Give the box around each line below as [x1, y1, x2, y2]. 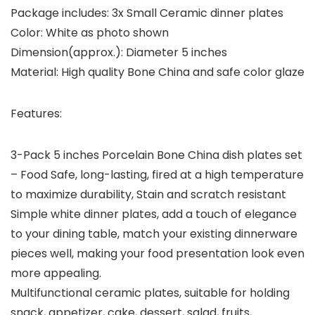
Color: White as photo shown [11, 25, 169, 41]
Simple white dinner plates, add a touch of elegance [11, 206, 297, 223]
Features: [11, 105, 62, 122]
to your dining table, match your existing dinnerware [11, 226, 297, 243]
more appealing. [11, 265, 101, 282]
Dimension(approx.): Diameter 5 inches [11, 44, 227, 61]
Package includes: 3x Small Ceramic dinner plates [11, 5, 283, 22]
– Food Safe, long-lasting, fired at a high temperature [11, 167, 304, 184]
